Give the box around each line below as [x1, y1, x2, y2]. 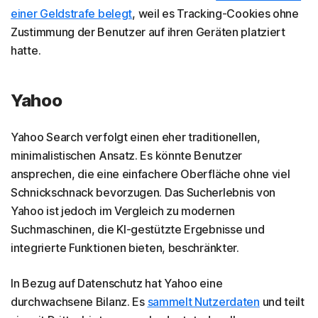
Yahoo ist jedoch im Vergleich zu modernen [11, 203, 235, 218]
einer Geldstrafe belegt [11, 6, 133, 21]
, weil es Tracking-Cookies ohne [132, 6, 299, 21]
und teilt [259, 294, 305, 309]
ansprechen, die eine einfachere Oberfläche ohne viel [11, 166, 290, 181]
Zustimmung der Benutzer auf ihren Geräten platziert [11, 24, 285, 39]
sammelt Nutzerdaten [147, 294, 260, 309]
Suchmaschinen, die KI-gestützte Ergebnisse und [11, 221, 265, 236]
